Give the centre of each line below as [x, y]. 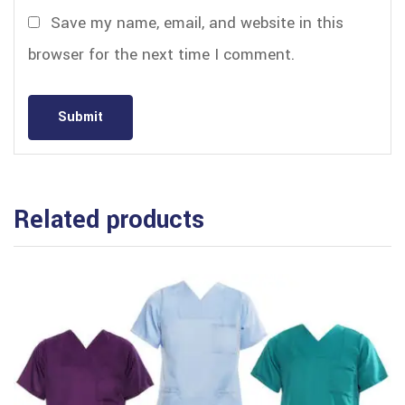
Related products [109, 220]
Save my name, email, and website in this [198, 23]
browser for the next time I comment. [161, 54]
